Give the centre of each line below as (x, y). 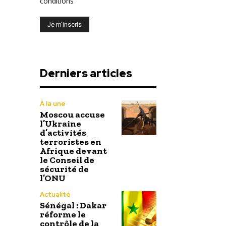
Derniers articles (86, 73)
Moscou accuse (72, 114)
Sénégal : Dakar (73, 205)
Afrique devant (73, 151)
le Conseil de (67, 160)
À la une (53, 103)
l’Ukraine (61, 123)
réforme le (63, 214)
